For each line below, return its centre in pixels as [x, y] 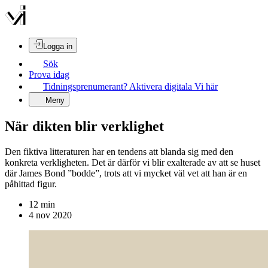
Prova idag [49, 74]
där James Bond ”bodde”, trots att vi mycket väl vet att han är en [126, 173]
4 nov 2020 [50, 215]
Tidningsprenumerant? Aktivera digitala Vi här [130, 86]
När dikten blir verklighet [84, 126]
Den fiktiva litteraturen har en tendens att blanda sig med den [119, 151]
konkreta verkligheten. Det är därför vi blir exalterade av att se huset [133, 162]
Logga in [58, 46]
